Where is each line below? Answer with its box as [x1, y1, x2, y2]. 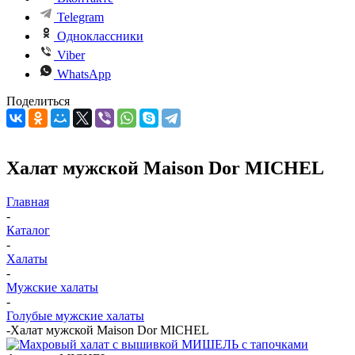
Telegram [57, 10, 104, 24]
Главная [6, 194, 49, 208]
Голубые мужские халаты [6, 308, 144, 323]
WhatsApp [57, 67, 111, 81]
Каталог [6, 223, 50, 237]
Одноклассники [57, 29, 143, 43]
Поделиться [6, 94, 70, 108]
